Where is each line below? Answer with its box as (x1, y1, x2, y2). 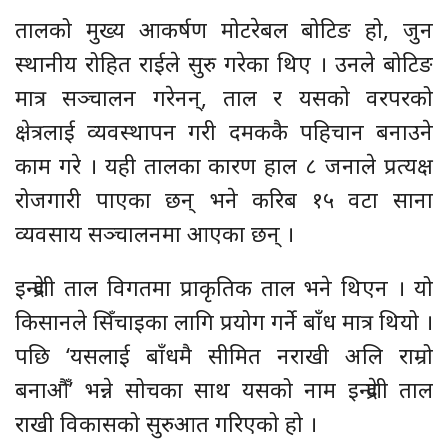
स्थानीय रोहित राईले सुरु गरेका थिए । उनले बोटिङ (15, 48, 433, 79)
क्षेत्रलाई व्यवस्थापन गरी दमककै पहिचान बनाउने (15, 116, 433, 147)
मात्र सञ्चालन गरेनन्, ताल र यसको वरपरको (15, 82, 433, 113)
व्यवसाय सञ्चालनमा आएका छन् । (15, 218, 294, 249)
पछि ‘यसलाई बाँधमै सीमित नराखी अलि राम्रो (15, 340, 433, 371)
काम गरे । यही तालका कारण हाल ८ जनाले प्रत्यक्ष (15, 150, 433, 181)
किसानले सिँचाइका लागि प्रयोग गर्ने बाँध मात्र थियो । (15, 306, 433, 337)
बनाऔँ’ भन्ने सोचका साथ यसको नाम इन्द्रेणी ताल (15, 374, 433, 405)
